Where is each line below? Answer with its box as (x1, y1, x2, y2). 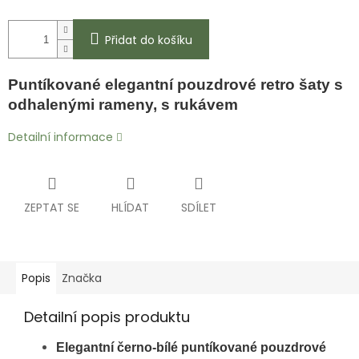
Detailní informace (8, 129, 113, 146)
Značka (62, 270, 102, 287)
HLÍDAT (111, 200, 149, 216)
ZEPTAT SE (24, 200, 79, 216)
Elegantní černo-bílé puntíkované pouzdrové (56, 341, 326, 355)
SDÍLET (181, 200, 216, 216)
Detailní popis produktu (24, 307, 190, 328)
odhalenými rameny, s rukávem (8, 96, 238, 114)
